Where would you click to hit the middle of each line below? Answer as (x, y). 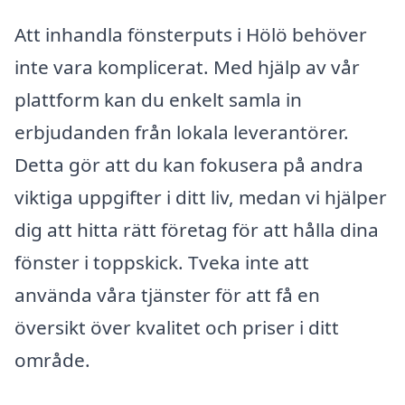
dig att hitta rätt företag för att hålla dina (197, 229)
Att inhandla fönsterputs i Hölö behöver (191, 34)
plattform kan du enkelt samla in (158, 99)
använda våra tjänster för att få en (167, 294)
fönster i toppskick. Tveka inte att (162, 262)
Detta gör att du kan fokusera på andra (189, 164)
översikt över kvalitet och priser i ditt (177, 327)
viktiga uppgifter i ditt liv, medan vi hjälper (201, 197)
